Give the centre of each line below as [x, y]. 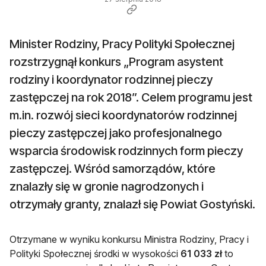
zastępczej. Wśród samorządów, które [113, 169]
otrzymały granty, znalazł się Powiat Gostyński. [132, 205]
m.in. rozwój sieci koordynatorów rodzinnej [123, 115]
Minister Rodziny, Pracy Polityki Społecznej [122, 44]
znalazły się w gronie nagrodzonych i [107, 187]
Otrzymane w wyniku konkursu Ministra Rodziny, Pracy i [129, 240]
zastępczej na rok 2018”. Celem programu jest [131, 98]
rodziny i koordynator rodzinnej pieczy [111, 80]
